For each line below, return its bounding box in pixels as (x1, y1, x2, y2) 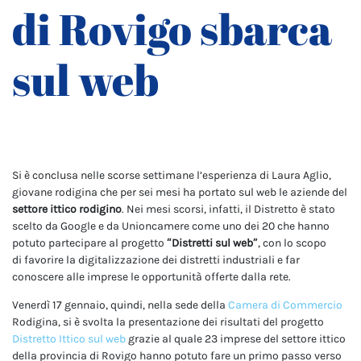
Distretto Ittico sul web (12, 331, 126, 346)
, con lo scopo (258, 235, 326, 250)
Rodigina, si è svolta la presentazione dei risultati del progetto (12, 314, 324, 329)
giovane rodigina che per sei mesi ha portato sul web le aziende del (12, 185, 347, 199)
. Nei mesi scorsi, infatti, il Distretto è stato (122, 201, 335, 216)
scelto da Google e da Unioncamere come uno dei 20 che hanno (12, 218, 330, 233)
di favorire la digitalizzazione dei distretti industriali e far (12, 252, 300, 267)
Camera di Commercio (228, 297, 342, 312)
